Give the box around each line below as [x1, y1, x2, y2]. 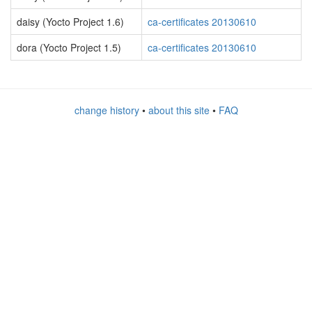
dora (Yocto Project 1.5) [17, 40, 121, 54]
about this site [148, 103, 210, 117]
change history [74, 103, 139, 117]
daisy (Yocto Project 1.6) [17, 15, 124, 29]
